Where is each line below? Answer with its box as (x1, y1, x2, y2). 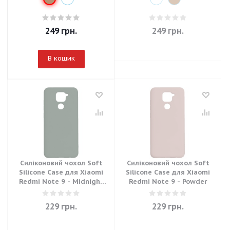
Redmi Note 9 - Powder (129, 177, 207, 186)
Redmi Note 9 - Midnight (18, 177, 104, 186)
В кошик (47, 54, 75, 63)
